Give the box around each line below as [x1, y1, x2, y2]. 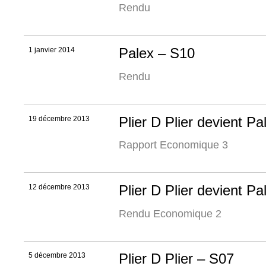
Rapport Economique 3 [119, 139, 228, 151]
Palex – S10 [119, 45, 195, 62]
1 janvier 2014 [28, 46, 75, 55]
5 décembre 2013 [28, 251, 85, 260]
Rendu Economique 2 [119, 207, 221, 220]
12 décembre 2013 [28, 183, 90, 192]
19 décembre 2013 [28, 114, 90, 123]
